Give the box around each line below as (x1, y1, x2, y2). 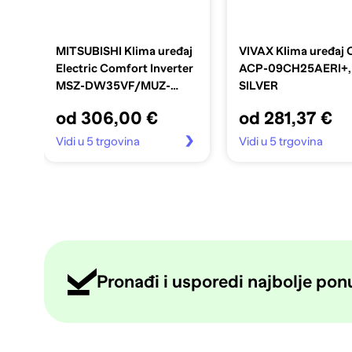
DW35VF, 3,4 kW (55, 96, 149, 109)
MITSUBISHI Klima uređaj (55, 44, 192, 57)
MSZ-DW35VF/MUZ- (55, 79, 170, 92)
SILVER (239, 79, 279, 92)
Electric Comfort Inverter (55, 61, 193, 75)
